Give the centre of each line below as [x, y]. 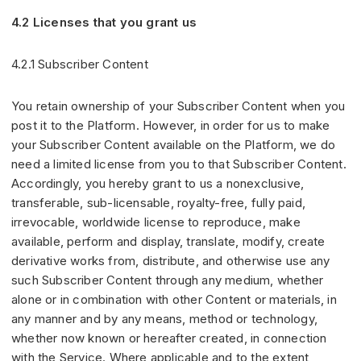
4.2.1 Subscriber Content [80, 64]
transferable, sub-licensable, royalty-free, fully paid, [159, 203]
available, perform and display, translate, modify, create [168, 242]
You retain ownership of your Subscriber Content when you [178, 106]
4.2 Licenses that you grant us [104, 23]
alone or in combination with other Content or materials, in [174, 300]
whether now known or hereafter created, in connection [169, 338]
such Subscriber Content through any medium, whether [168, 280]
